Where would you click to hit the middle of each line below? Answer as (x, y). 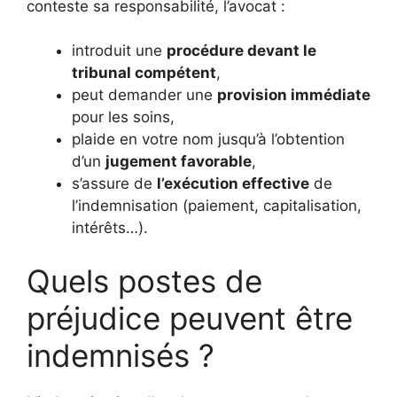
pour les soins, (123, 117)
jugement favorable (179, 161)
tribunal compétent (144, 73)
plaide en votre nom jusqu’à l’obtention (208, 139)
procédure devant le (241, 51)
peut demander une (144, 95)
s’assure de (114, 183)
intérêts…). (110, 228)
